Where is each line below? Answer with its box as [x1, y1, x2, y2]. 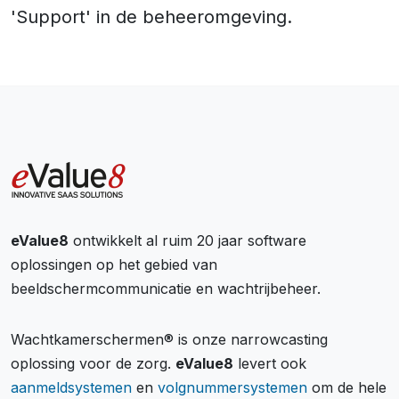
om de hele [307, 379, 387, 396]
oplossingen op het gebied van [11, 256, 217, 273]
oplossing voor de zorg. [11, 354, 175, 372]
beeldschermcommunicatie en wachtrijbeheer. [11, 280, 325, 297]
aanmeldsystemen [11, 379, 132, 396]
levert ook [233, 354, 306, 372]
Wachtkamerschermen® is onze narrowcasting [11, 330, 328, 348]
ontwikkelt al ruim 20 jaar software [69, 232, 306, 249]
